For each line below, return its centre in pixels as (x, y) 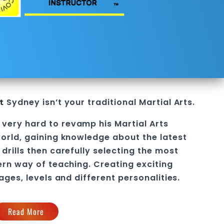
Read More (26, 211)
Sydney (22, 102)
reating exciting (137, 164)
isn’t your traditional (89, 102)
